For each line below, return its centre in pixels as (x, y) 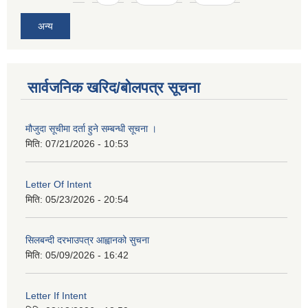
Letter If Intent (56, 295)
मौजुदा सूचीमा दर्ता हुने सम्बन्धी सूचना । (91, 128)
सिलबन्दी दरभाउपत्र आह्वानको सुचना (87, 240)
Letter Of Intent (58, 184)
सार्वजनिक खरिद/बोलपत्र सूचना (114, 87)
